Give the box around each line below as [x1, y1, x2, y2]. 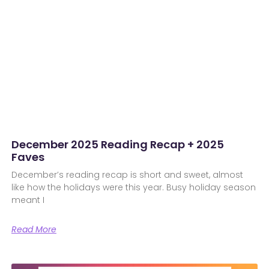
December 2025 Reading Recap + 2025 [11, 137, 224, 153]
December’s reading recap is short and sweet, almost [11, 169, 243, 181]
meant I [11, 194, 44, 207]
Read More [11, 223, 56, 236]
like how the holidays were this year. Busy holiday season [11, 181, 256, 194]
